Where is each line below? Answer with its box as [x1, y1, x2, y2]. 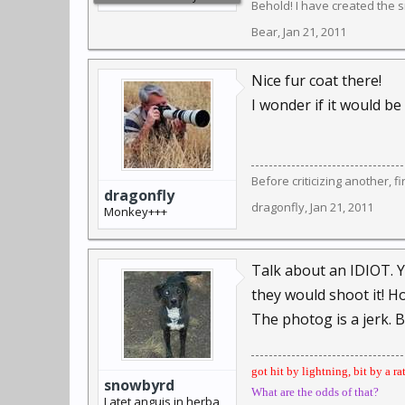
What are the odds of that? [251, 385, 379, 399]
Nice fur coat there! [251, 71, 381, 90]
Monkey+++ [104, 203, 167, 220]
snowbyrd [104, 375, 174, 395]
